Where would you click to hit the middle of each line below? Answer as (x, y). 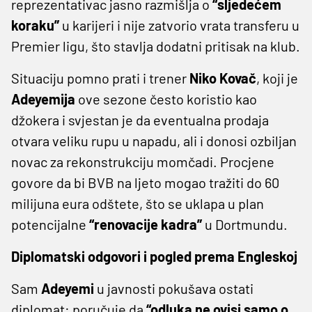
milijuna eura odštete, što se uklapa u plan (138, 203)
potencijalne (50, 224)
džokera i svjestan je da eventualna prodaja (140, 119)
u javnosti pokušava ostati (174, 288)
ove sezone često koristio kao (166, 99)
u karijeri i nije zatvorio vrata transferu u (179, 25)
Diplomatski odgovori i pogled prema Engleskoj (154, 256)
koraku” (35, 25)
